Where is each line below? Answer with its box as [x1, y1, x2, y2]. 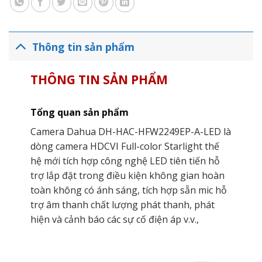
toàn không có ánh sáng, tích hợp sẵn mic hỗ [30, 184, 227, 197]
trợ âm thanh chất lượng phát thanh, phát [30, 198, 215, 212]
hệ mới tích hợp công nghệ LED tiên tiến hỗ [30, 154, 220, 168]
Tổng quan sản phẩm [30, 106, 129, 119]
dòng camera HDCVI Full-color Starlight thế [30, 140, 219, 153]
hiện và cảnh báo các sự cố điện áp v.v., [30, 213, 199, 226]
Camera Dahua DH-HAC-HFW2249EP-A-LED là [30, 125, 231, 139]
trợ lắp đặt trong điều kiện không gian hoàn [30, 169, 225, 182]
